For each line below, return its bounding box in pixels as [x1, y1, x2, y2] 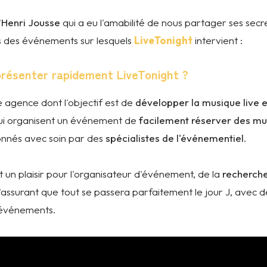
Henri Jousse [1, 16, 60, 29]
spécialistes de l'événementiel [105, 132, 244, 144]
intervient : [193, 34, 243, 46]
